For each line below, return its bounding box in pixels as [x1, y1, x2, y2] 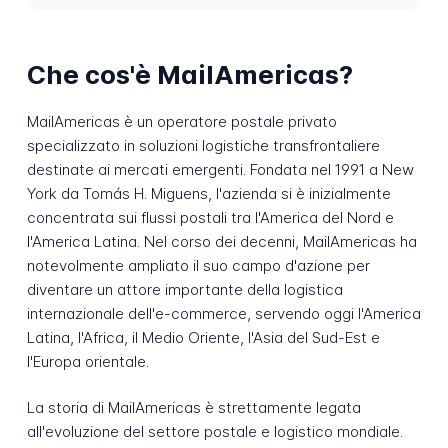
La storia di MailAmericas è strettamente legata [26, 398, 361, 418]
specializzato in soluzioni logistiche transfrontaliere [26, 135, 380, 155]
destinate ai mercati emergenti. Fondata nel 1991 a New [26, 159, 414, 179]
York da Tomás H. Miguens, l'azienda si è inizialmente [26, 183, 391, 203]
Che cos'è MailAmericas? [26, 59, 353, 91]
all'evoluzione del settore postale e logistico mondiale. [26, 422, 403, 442]
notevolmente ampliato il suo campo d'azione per [26, 255, 370, 275]
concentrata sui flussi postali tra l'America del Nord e [26, 207, 394, 227]
